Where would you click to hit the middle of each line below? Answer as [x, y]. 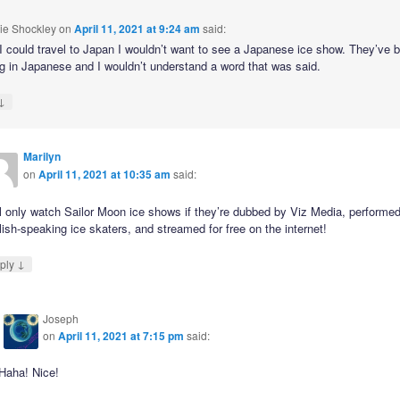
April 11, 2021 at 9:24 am [137, 29]
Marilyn [42, 157]
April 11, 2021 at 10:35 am [105, 175]
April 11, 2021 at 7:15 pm [121, 335]
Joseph [61, 318]
